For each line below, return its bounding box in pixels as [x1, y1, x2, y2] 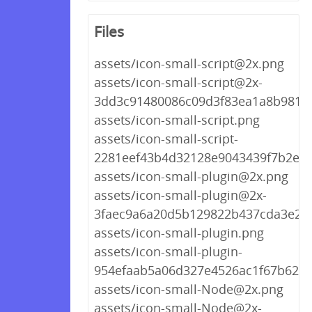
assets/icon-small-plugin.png [94, 224, 264, 241]
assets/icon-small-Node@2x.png [94, 281, 283, 297]
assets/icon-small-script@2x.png [94, 55, 284, 72]
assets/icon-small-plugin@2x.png [94, 168, 288, 185]
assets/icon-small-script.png [94, 111, 260, 128]
